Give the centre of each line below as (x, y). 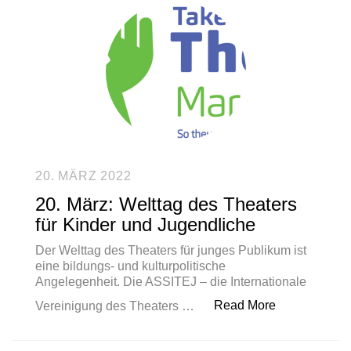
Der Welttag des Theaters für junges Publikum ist (171, 250)
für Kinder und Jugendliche (145, 224)
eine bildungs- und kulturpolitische (130, 266)
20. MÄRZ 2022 (83, 176)
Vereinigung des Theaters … (116, 306)
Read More (245, 305)
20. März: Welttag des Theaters (166, 204)
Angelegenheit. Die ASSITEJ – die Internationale (171, 282)
